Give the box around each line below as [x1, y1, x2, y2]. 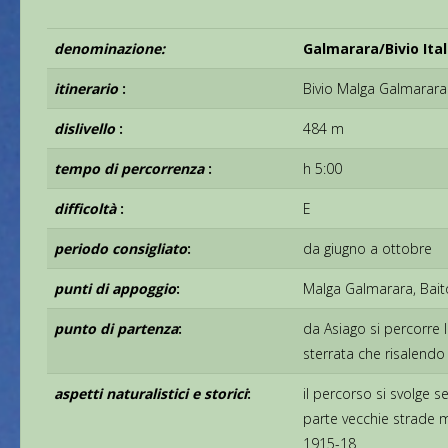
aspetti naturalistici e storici [54, 384, 248, 404]
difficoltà [54, 199, 121, 219]
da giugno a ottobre [303, 239, 433, 259]
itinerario [54, 79, 123, 99]
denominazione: [54, 39, 166, 59]
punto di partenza [54, 319, 179, 339]
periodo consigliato [54, 239, 188, 259]
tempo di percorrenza [54, 159, 209, 179]
